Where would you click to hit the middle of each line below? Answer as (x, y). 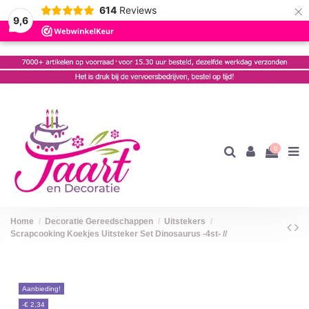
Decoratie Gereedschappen (99, 222)
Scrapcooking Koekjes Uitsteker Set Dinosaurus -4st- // (119, 234)
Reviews (138, 10)
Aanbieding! (41, 289)
